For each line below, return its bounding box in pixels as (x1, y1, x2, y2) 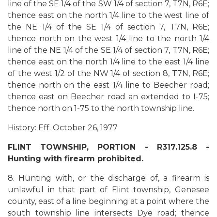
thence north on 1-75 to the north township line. (8, 104, 194, 113)
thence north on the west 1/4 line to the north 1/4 (8, 34, 209, 43)
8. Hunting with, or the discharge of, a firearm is (8, 173, 209, 183)
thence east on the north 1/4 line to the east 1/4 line (8, 57, 209, 66)
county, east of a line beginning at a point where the (8, 197, 209, 206)
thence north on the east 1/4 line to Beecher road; (8, 80, 209, 90)
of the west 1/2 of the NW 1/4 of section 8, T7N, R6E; (8, 69, 209, 78)
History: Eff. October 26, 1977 (8, 123, 118, 132)
